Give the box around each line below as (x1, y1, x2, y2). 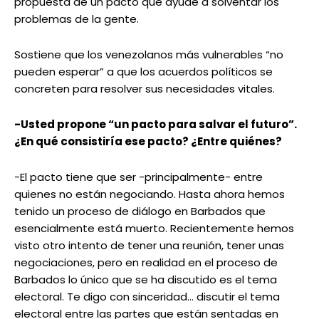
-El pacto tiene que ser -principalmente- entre (14, 169, 263, 185)
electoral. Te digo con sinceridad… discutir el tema (14, 289, 280, 305)
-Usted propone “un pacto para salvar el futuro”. (14, 117, 297, 132)
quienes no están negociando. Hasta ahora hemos (14, 187, 285, 202)
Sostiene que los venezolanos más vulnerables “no (14, 47, 283, 63)
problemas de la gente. (14, 11, 139, 27)
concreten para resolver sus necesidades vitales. (14, 81, 275, 97)
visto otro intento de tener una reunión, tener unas (14, 238, 284, 253)
